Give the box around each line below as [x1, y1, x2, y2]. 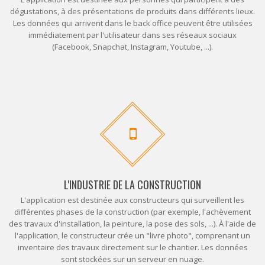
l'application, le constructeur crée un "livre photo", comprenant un [15, 230, 250, 241]
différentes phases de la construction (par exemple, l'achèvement [14, 206, 251, 217]
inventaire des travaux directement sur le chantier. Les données [17, 242, 248, 253]
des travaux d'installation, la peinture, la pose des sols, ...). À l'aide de [9, 218, 256, 229]
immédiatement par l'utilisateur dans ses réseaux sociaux [28, 30, 237, 40]
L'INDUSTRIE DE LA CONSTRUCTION [64, 177, 201, 192]
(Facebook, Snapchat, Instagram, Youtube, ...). [52, 41, 213, 52]
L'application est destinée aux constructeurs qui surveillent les [21, 195, 244, 205]
